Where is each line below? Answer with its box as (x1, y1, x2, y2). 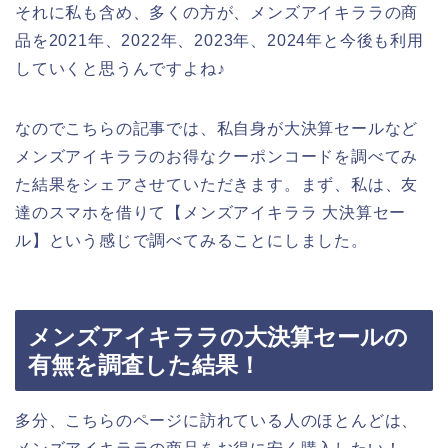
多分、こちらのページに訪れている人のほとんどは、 (15, 411, 419, 429)
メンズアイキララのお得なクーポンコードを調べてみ (15, 148, 419, 166)
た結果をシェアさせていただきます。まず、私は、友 (15, 176, 419, 194)
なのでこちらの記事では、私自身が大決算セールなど (15, 120, 419, 138)
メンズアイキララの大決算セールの (28, 323, 408, 350)
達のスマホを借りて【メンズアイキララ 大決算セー (15, 204, 407, 222)
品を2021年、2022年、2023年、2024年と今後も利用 (15, 32, 424, 50)
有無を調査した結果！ (28, 351, 261, 378)
